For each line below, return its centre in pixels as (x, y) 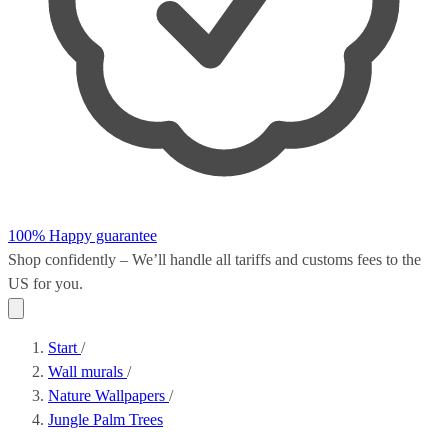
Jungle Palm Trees (105, 419)
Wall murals (87, 371)
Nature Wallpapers (108, 395)
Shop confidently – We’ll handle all (121, 259)
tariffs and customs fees (308, 259)
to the (401, 259)
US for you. (45, 283)
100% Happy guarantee (82, 235)
